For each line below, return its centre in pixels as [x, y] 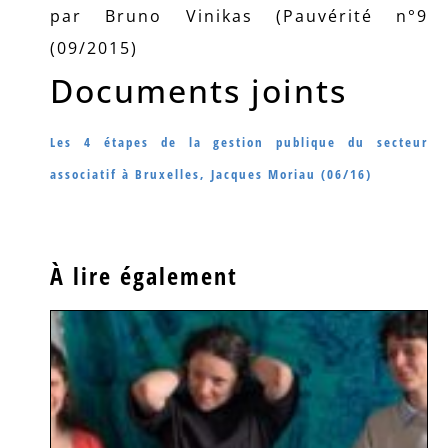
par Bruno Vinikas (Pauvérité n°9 [239, 16]
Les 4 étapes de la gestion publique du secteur [239, 142]
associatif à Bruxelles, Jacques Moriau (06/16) [211, 174]
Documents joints [198, 90]
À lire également [144, 275]
